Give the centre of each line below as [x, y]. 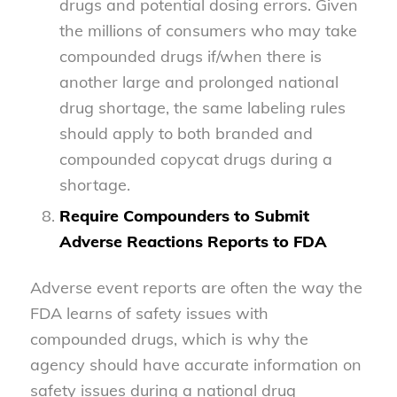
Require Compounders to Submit [184, 215]
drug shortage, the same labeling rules [202, 107]
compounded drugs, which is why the [169, 339]
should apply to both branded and [186, 133]
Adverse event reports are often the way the [196, 287]
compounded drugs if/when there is [190, 56]
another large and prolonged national [198, 82]
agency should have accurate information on [195, 364]
